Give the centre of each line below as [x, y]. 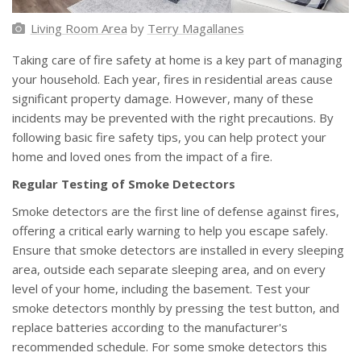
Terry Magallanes [195, 29]
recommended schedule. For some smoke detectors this [170, 347]
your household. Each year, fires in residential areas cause [172, 79]
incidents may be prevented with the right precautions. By [173, 118]
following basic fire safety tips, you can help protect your [169, 137]
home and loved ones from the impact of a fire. [142, 157]
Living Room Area [79, 29]
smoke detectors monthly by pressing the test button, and [176, 308]
